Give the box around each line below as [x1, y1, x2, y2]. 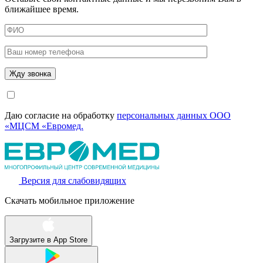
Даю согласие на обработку [5, 110, 117, 120]
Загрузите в [9, 235, 51, 244]
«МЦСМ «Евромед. [5, 120, 83, 131]
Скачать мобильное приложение [5, 195, 134, 205]
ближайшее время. [5, 4, 79, 14]
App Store [53, 235, 87, 244]
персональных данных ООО [117, 110, 231, 120]
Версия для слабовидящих [21, 175, 126, 186]
